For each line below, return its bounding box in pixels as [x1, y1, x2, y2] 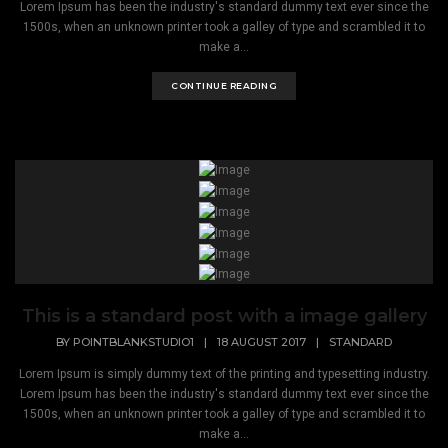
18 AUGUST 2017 [217, 334, 306, 349]
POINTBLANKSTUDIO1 [73, 334, 194, 349]
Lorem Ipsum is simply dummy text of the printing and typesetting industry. [18, 366, 430, 381]
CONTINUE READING [171, 79, 277, 91]
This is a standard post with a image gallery [21, 305, 427, 328]
